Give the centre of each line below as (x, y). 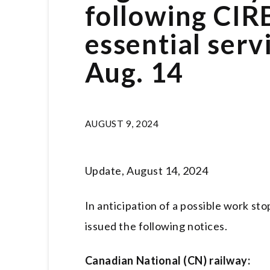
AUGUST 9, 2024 (122, 123)
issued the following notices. (156, 226)
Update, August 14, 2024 (146, 170)
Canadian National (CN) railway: (168, 261)
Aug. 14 (134, 72)
